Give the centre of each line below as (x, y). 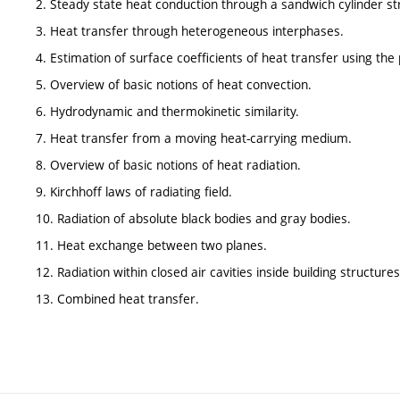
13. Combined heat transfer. (117, 299)
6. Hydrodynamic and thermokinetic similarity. (167, 111)
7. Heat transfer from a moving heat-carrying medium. (194, 138)
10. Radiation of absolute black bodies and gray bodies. (193, 218)
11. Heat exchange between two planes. (151, 245)
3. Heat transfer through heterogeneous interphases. (190, 31)
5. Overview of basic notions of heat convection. (174, 84)
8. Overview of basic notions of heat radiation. (168, 165)
